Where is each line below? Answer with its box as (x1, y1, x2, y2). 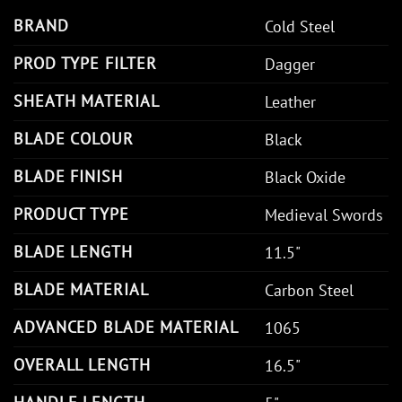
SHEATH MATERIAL (13, 90, 160, 111)
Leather (265, 91, 316, 112)
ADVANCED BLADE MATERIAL (13, 316, 239, 337)
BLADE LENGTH (13, 240, 133, 262)
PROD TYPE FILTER (13, 52, 157, 74)
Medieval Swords (265, 204, 383, 225)
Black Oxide (265, 166, 345, 188)
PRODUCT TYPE (13, 203, 129, 224)
